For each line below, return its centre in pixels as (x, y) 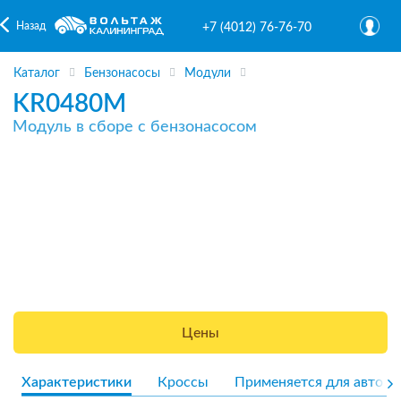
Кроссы (183, 382)
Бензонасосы (122, 74)
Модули (208, 74)
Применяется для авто (309, 382)
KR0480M (69, 103)
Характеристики (77, 382)
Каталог (37, 74)
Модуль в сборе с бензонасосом (135, 127)
